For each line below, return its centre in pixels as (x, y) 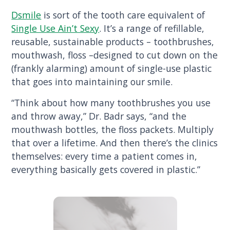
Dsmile (26, 15)
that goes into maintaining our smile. (92, 81)
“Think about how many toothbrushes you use (111, 103)
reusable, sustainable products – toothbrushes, (113, 41)
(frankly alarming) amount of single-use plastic (112, 68)
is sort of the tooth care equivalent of (123, 15)
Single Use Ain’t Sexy (55, 28)
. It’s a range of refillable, (152, 28)
